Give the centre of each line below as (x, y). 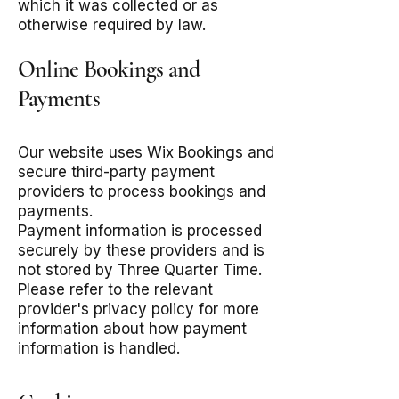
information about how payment (132, 329)
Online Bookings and (109, 69)
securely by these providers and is (141, 250)
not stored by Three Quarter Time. (140, 270)
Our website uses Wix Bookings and (146, 152)
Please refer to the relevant (115, 289)
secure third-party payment (116, 172)
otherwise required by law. (112, 25)
